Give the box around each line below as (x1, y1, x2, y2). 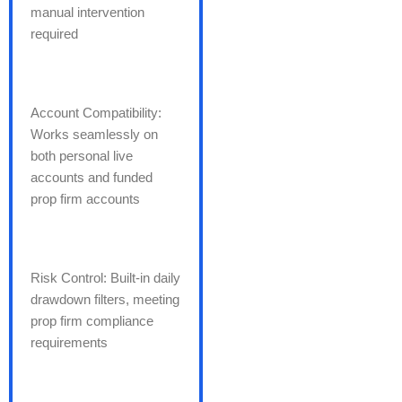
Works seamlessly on (31, 127, 158, 143)
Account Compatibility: (31, 105, 162, 121)
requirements (31, 335, 108, 351)
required (31, 26, 78, 42)
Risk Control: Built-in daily (31, 270, 180, 286)
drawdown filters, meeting (31, 292, 179, 308)
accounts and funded (31, 170, 153, 186)
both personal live (31, 148, 133, 164)
